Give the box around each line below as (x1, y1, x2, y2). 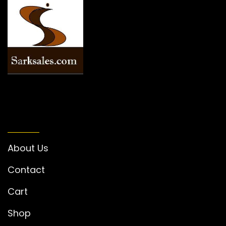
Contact (8, 163, 45, 176)
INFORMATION (8, 108, 89, 126)
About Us (8, 141, 48, 154)
